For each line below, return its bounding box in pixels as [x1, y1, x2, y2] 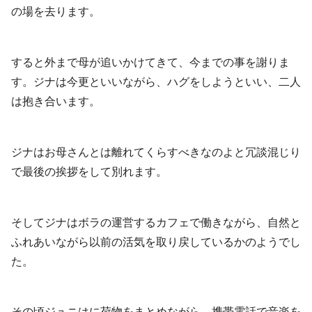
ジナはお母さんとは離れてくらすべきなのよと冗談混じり [11, 146, 301, 158]
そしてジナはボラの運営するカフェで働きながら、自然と [11, 216, 301, 228]
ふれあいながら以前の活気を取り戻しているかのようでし [11, 235, 301, 248]
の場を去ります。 [11, 6, 100, 18]
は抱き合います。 [11, 95, 100, 107]
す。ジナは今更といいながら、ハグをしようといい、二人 [11, 75, 301, 88]
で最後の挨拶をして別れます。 [11, 165, 167, 178]
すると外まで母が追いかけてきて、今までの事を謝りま [11, 56, 290, 68]
